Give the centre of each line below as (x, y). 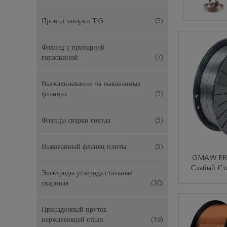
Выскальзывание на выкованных (91, 84)
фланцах (54, 94)
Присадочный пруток (74, 210)
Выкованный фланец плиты (84, 147)
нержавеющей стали (72, 220)
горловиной (60, 58)
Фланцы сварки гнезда (76, 121)
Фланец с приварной (73, 48)
